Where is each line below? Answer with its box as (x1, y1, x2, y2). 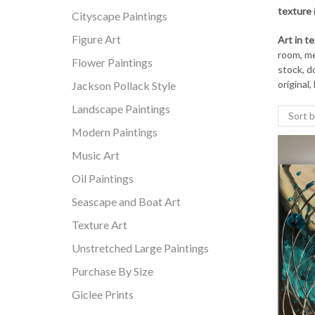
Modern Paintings (72, 125, 157, 139)
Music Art (72, 148, 120, 162)
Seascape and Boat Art (72, 195, 181, 209)
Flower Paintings (72, 56, 153, 70)
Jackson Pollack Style (72, 79, 176, 93)
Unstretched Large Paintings (72, 241, 209, 255)
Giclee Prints (72, 288, 134, 302)
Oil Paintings (72, 172, 134, 186)
